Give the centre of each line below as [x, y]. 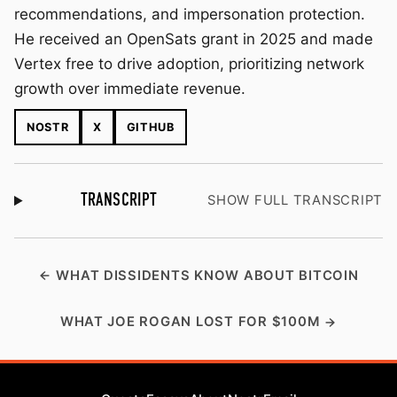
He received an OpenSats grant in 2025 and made [194, 39]
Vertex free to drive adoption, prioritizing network [189, 64]
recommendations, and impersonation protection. [190, 15]
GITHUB [150, 128]
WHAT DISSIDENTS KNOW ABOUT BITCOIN [207, 275]
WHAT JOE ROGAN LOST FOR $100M [190, 322]
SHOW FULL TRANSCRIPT [295, 201]
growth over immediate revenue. [130, 89]
